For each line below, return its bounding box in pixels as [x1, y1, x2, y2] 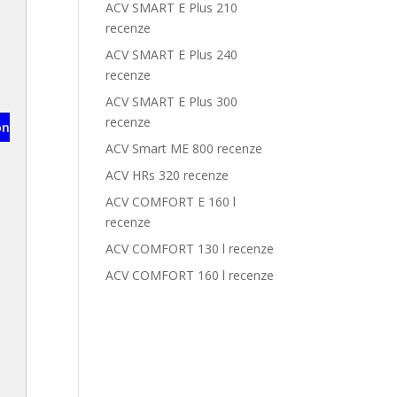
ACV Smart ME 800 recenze [105, 140, 263, 157]
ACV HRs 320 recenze [105, 167, 230, 183]
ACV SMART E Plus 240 [105, 46, 238, 63]
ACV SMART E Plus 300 [105, 93, 238, 110]
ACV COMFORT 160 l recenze [105, 267, 275, 284]
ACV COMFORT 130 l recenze [105, 240, 275, 257]
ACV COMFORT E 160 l [105, 193, 237, 210]
